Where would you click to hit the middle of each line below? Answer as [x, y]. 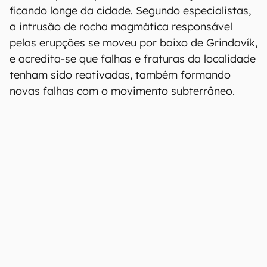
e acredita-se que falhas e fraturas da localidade [133, 59]
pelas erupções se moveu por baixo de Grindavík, [133, 43]
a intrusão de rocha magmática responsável [121, 27]
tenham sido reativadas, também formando [120, 75]
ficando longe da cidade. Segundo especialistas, [130, 10]
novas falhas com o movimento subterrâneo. [122, 91]
